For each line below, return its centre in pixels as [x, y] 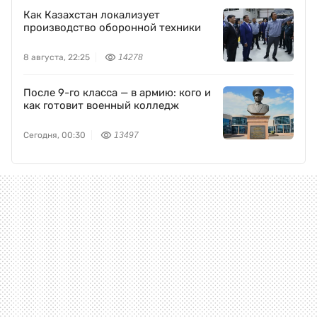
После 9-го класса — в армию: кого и [117, 93]
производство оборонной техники [112, 28]
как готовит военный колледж [101, 106]
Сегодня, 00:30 [54, 136]
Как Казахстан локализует [92, 15]
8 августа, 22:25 [57, 58]
